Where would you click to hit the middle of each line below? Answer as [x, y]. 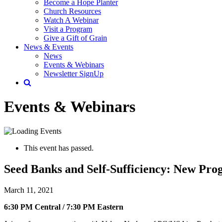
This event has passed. [59, 148]
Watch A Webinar [71, 20]
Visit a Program [68, 29]
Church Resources [72, 11]
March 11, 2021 [29, 190]
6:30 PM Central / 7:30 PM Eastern [64, 207]
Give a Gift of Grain [75, 38]
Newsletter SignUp [74, 74]
